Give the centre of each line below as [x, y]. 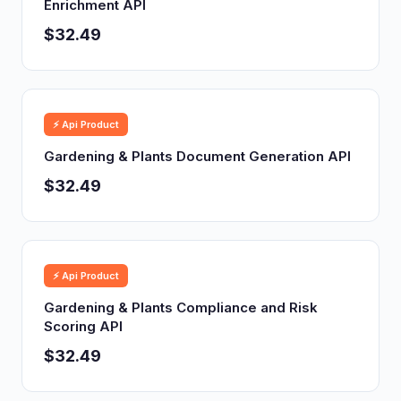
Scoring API [83, 326]
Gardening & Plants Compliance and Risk [181, 307]
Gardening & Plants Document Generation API [197, 156]
